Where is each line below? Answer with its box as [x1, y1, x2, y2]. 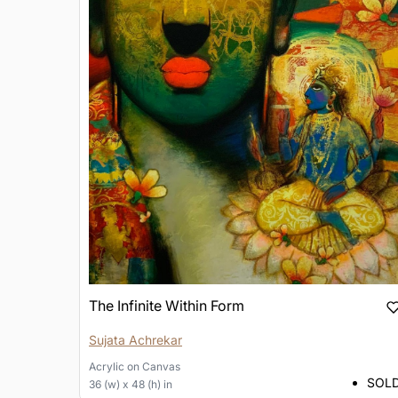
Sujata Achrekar [89, 332, 182, 348]
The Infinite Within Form [89, 297, 244, 315]
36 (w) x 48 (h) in [89, 378, 172, 392]
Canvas [142, 360, 180, 374]
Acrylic [89, 360, 124, 374]
